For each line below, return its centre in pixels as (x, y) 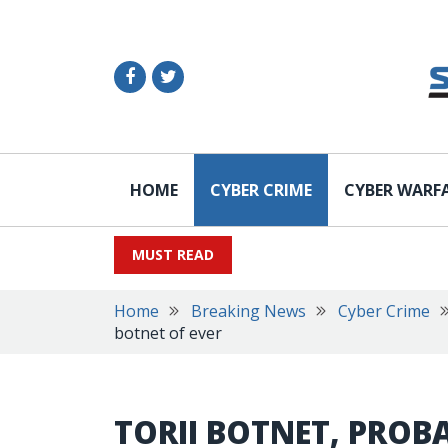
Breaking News (248, 311)
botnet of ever (168, 333)
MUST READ (173, 254)
